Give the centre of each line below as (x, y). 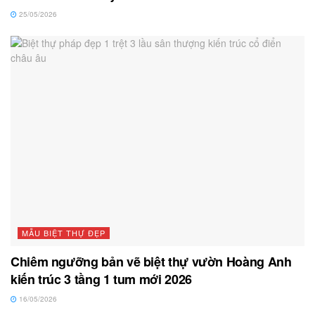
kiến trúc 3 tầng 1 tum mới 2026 (101, 279)
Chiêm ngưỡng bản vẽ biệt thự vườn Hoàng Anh (151, 261)
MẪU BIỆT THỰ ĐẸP (64, 232)
